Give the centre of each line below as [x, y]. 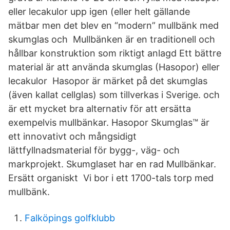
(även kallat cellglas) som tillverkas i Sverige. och [114, 95]
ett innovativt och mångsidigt [72, 136]
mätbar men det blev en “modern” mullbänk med [113, 25]
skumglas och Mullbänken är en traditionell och [112, 39]
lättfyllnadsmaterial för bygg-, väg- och [94, 150]
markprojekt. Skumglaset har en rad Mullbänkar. [112, 164]
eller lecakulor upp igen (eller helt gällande [99, 12]
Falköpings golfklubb [70, 218]
